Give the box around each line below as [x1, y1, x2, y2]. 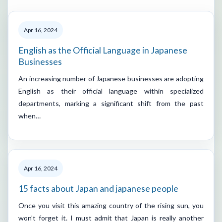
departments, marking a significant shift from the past [18, 99, 204, 108]
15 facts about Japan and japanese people [18, 183, 178, 194]
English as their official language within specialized [18, 86, 204, 95]
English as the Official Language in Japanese [18, 45, 187, 55]
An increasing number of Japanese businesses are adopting [18, 74, 204, 83]
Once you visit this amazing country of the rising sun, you [18, 201, 204, 210]
